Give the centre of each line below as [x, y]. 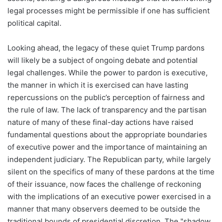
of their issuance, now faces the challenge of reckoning [104, 184]
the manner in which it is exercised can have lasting [98, 85]
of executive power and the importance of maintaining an [107, 147]
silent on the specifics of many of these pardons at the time [111, 172]
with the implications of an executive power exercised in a [109, 197]
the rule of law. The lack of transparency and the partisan [107, 110]
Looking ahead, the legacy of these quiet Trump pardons [106, 48]
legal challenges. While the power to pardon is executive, [108, 73]
